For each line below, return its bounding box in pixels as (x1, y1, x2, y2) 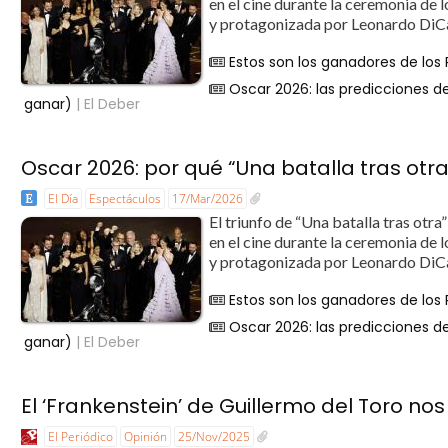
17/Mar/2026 (172, 189, 244, 207)
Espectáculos (89, 189, 162, 207)
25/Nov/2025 (178, 427, 251, 445)
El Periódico (48, 427, 114, 445)
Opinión (124, 427, 168, 445)
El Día (48, 189, 79, 207)
